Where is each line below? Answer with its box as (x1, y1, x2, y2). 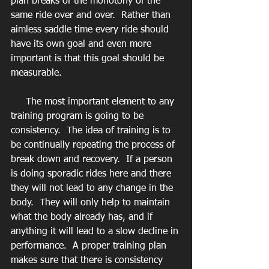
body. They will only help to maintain (11, 198, 173, 208)
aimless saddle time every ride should (11, 25, 172, 35)
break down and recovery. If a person (11, 154, 175, 165)
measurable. (11, 68, 65, 78)
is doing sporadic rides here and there (11, 169, 174, 179)
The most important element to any (11, 97, 26, 107)
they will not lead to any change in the (11, 183, 176, 193)
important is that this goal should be (11, 53, 167, 64)
